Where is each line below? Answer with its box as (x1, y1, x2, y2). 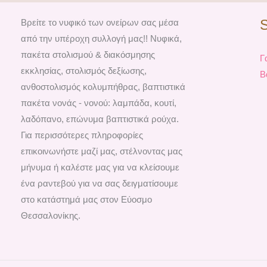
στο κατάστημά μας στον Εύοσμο (21, 194, 152, 205)
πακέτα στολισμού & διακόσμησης (21, 49, 155, 60)
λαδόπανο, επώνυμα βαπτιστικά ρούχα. (21, 114, 179, 125)
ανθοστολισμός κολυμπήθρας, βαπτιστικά (21, 82, 185, 92)
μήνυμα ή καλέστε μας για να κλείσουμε (21, 162, 179, 173)
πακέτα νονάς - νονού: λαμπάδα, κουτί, (21, 98, 176, 108)
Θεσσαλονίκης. (21, 210, 80, 221)
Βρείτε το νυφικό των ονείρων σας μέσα (21, 17, 179, 28)
